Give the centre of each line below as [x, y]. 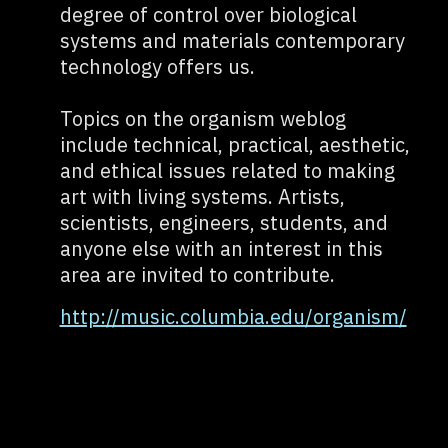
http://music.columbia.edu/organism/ [233, 316]
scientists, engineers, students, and [223, 222]
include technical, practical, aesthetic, [234, 144]
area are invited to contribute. [197, 274]
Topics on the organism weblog [202, 118]
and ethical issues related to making [227, 170]
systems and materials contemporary [232, 40]
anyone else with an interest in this [221, 248]
